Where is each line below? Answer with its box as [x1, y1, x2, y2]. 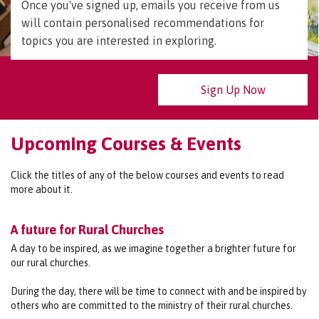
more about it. [11, 183, 73, 195]
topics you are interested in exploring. [21, 33, 216, 47]
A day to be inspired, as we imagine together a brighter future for [11, 242, 296, 254]
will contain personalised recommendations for [21, 16, 264, 29]
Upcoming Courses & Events [11, 132, 241, 155]
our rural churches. [11, 256, 90, 268]
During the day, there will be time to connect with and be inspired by [11, 285, 307, 297]
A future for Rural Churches [11, 221, 164, 237]
